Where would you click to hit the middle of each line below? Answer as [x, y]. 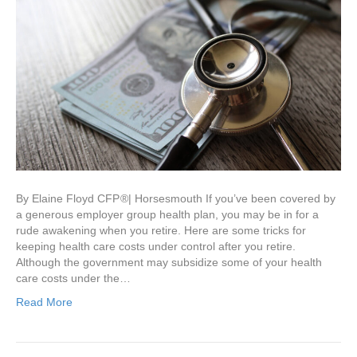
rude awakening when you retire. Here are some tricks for [161, 231]
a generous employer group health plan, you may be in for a [167, 215]
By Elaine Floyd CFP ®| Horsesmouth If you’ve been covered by [176, 199]
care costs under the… [73, 279]
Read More [44, 302]
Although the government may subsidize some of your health [169, 263]
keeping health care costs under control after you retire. [159, 247]
